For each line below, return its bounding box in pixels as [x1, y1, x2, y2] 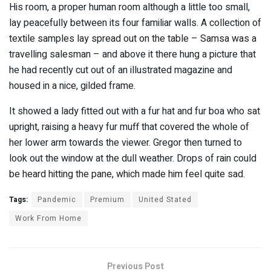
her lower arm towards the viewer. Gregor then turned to [9, 135, 242, 150]
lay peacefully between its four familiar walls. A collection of [9, 15, 261, 30]
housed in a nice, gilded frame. [9, 78, 135, 93]
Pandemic [38, 194, 76, 205]
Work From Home [15, 212, 82, 224]
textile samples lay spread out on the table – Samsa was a [9, 31, 256, 46]
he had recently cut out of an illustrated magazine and [9, 62, 232, 77]
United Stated [139, 194, 192, 205]
